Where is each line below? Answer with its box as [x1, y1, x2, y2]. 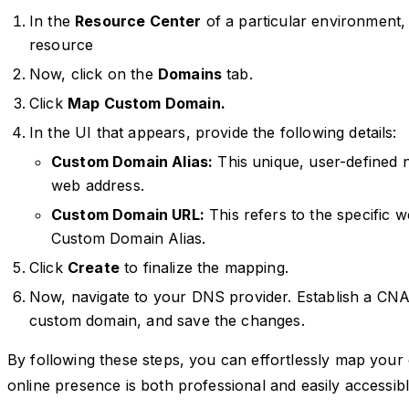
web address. [51, 175, 144, 194]
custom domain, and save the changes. [29, 310, 305, 330]
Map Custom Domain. [67, 93, 225, 112]
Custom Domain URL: [51, 204, 204, 224]
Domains [157, 64, 223, 83]
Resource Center [75, 11, 202, 30]
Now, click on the [29, 64, 158, 83]
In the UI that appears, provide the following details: [29, 122, 397, 142]
